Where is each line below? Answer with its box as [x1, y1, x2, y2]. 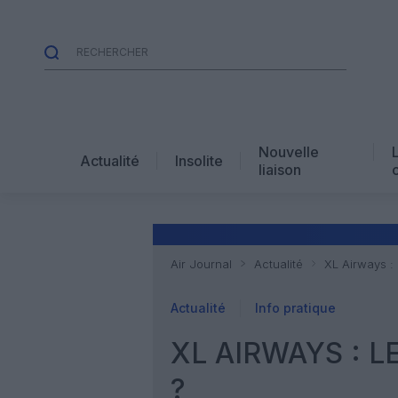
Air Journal [171, 257, 232, 271]
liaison [259, 160, 301, 179]
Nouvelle [259, 142, 319, 161]
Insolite [175, 151, 223, 170]
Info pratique [255, 300, 336, 315]
